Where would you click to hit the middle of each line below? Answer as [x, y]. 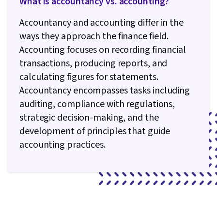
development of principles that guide [95, 132]
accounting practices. [62, 145]
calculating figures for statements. [89, 77]
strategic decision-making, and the [89, 118]
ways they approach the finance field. [94, 37]
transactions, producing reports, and [93, 64]
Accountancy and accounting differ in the [101, 23]
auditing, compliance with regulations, [97, 104]
